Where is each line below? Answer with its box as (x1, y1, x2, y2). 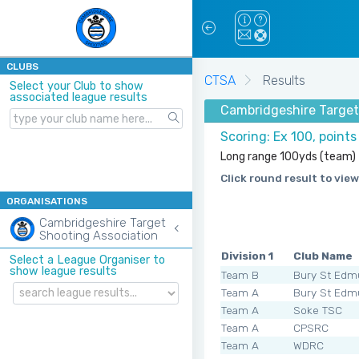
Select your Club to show (10, 79, 143, 93)
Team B (221, 268, 259, 281)
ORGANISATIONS (6, 196, 87, 208)
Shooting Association (39, 228, 158, 244)
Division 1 (221, 248, 273, 262)
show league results (10, 264, 117, 279)
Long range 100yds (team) (220, 149, 356, 163)
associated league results (10, 91, 147, 104)
